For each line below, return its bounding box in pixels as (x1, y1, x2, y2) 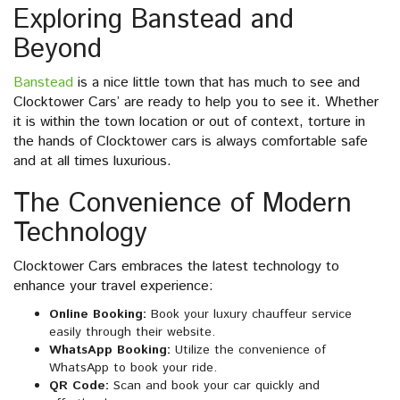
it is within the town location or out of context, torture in (13, 112, 365, 133)
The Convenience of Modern (13, 185, 352, 224)
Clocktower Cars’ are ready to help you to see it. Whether (13, 92, 379, 113)
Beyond (13, 30, 102, 70)
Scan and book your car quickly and (109, 377, 320, 396)
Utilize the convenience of (171, 341, 326, 360)
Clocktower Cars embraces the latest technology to (13, 256, 339, 278)
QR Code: (49, 377, 109, 396)
